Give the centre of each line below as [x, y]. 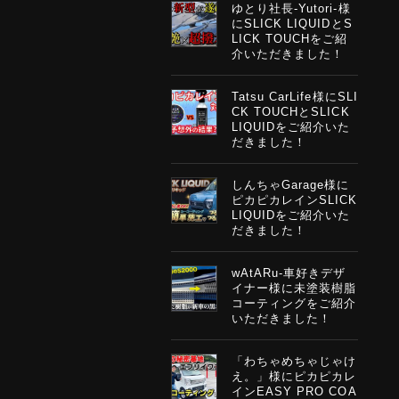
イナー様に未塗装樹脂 [294, 288]
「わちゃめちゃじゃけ [294, 361]
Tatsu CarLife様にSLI [295, 97]
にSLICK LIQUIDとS [292, 24]
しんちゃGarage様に [291, 185]
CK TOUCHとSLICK [291, 112]
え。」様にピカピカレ [294, 376]
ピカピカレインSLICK [295, 200]
